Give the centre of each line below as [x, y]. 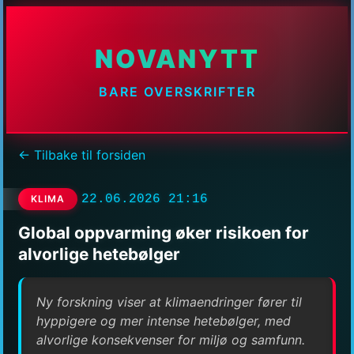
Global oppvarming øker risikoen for [164, 232]
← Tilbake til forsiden [82, 155]
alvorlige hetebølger [99, 254]
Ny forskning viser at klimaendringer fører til [169, 301]
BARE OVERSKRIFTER [177, 92]
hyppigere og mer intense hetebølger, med [164, 320]
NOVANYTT [177, 59]
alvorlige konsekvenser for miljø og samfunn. [171, 339]
